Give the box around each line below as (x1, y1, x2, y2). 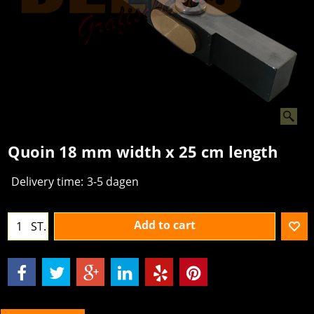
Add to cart (134, 217, 196, 233)
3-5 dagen (87, 174, 139, 190)
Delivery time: (11, 174, 83, 190)
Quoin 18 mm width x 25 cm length (8, 140, 278, 163)
